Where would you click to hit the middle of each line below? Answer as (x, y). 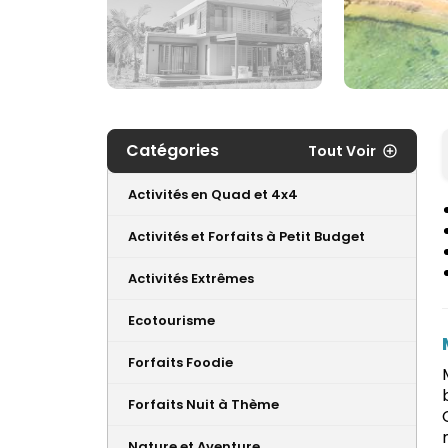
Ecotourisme (171, 321)
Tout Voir (342, 151)
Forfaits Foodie (180, 363)
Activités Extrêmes (191, 279)
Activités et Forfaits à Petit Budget (246, 237)
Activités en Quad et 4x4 (213, 195)
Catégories (172, 151)
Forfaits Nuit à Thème (203, 405)
